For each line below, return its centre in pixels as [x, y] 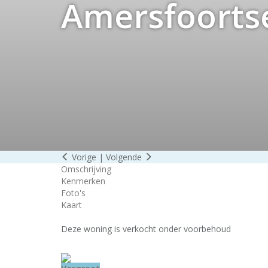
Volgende [125, 157]
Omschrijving [86, 169]
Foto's [73, 193]
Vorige [83, 157]
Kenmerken [83, 181]
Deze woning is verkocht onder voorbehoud [146, 229]
